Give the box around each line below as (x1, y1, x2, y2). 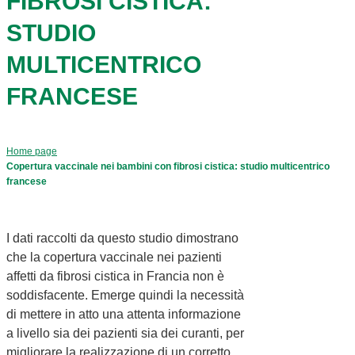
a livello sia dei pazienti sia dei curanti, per (6, 326, 244, 340)
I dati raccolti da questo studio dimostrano (6, 231, 239, 245)
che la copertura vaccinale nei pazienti (6, 250, 222, 264)
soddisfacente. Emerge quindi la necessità (6, 288, 244, 302)
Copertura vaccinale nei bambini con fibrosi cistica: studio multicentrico (6, 160, 330, 172)
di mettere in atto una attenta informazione (6, 307, 241, 321)
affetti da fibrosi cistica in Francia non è (6, 269, 224, 283)
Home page (6, 145, 57, 157)
